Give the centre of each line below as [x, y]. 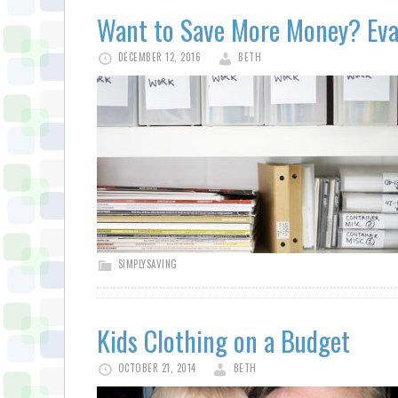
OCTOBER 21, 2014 [157, 368]
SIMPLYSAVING [147, 264]
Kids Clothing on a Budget [223, 341]
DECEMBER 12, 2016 [159, 57]
